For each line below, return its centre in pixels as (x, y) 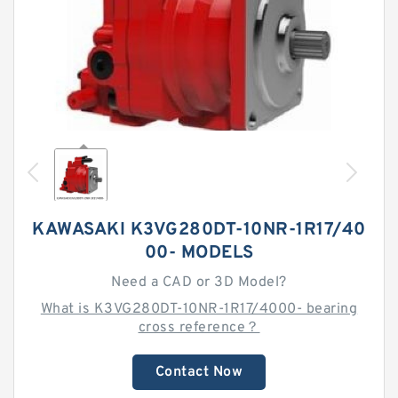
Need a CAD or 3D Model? (199, 283)
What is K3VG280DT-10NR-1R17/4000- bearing (199, 309)
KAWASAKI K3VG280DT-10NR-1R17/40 (199, 230)
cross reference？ (199, 328)
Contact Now (199, 372)
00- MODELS (199, 253)
